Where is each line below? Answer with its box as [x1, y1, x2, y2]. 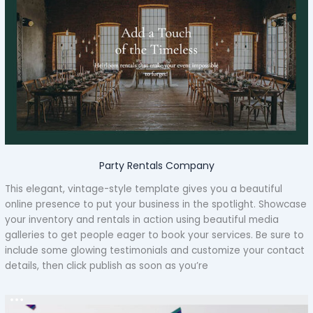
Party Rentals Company [99, 158, 214, 173]
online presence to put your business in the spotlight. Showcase [5, 197, 307, 211]
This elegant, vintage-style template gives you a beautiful [5, 182, 283, 196]
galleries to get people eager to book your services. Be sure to [5, 228, 305, 242]
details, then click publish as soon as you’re [5, 259, 209, 272]
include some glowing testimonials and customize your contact [5, 243, 305, 257]
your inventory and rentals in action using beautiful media [5, 212, 279, 226]
